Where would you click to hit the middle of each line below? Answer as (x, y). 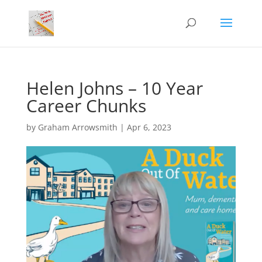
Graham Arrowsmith (77, 127)
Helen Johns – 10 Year (114, 88)
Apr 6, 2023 (149, 127)
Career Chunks (86, 106)
